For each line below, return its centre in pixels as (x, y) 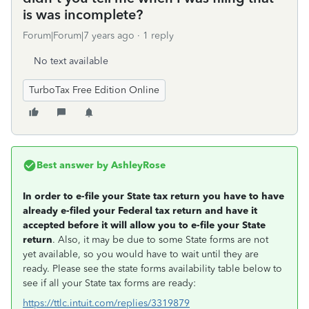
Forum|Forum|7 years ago (79, 36)
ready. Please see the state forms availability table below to (152, 269)
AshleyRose (137, 165)
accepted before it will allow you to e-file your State (144, 225)
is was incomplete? (83, 14)
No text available (71, 61)
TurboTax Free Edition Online (94, 90)
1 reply (158, 36)
